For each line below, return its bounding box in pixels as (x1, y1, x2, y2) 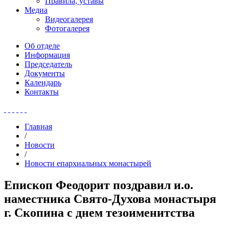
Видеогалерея (45, 15, 93, 24)
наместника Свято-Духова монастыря (4, 192, 216, 205)
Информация (25, 51, 70, 59)
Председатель (25, 60, 72, 68)
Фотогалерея (45, 24, 89, 33)
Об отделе (25, 41, 60, 50)
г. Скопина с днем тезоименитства (4, 205, 195, 219)
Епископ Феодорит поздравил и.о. (4, 178, 193, 192)
